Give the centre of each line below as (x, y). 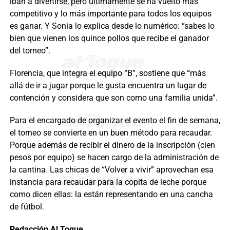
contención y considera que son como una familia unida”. (113, 98)
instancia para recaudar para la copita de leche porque (108, 182)
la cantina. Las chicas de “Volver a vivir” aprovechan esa (111, 170)
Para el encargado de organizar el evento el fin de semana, (115, 121)
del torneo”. (30, 51)
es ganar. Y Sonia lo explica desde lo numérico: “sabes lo (112, 26)
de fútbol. (27, 207)
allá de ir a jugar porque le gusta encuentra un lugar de (108, 86)
